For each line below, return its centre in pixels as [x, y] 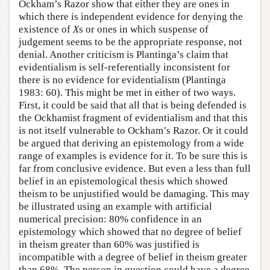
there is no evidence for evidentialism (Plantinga [122, 80]
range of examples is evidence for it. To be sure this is [133, 155]
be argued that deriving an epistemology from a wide [131, 143]
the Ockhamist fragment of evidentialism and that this [133, 118]
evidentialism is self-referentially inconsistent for [124, 67]
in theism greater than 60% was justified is [109, 244]
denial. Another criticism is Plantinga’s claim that [124, 54]
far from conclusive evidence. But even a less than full [135, 168]
